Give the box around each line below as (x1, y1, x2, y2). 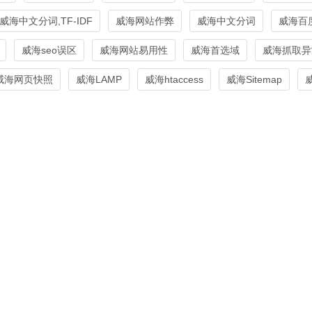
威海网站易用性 (100, 44, 168, 56)
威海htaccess (145, 73, 203, 85)
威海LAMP (76, 73, 122, 85)
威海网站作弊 (116, 15, 174, 26)
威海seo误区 (22, 44, 77, 56)
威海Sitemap (226, 73, 282, 85)
